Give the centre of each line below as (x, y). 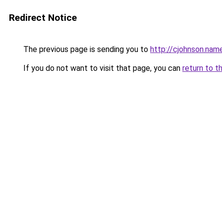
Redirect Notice (43, 18)
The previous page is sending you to (86, 49)
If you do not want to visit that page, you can (102, 68)
